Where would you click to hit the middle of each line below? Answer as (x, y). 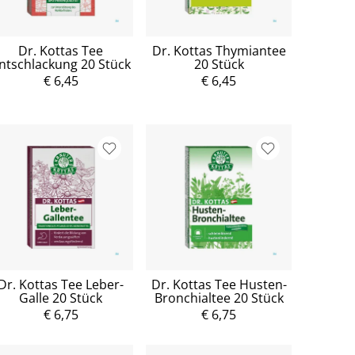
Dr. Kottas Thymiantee (219, 51)
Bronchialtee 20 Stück (219, 298)
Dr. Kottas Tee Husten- (219, 284)
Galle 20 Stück (61, 298)
